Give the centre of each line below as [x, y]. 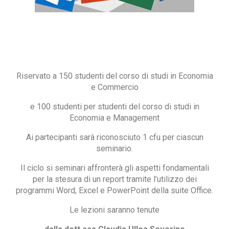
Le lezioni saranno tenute [114, 210]
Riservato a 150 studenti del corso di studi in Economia [114, 76]
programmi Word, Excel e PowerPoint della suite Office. [114, 191]
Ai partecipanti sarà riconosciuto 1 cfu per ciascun [114, 138]
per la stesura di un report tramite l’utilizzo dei [114, 179]
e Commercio [114, 87]
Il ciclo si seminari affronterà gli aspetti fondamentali [114, 168]
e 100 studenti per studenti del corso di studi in [114, 107]
